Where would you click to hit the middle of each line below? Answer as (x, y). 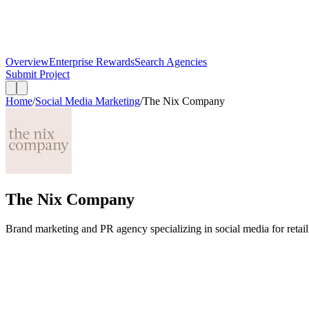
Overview (27, 62)
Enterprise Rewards (92, 62)
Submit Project (38, 74)
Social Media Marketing (88, 101)
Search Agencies (171, 62)
